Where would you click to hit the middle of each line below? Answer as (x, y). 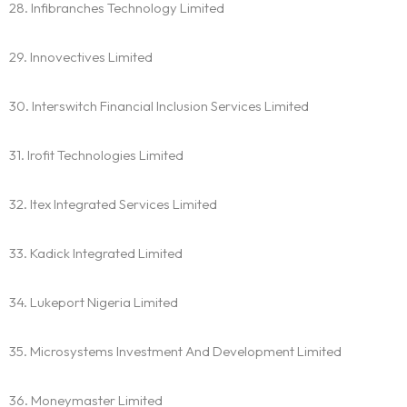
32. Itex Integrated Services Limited (113, 204)
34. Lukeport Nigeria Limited (94, 303)
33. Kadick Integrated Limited (96, 253)
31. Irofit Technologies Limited (96, 155)
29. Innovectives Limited (81, 57)
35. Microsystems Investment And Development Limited (175, 352)
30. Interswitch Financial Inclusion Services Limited (159, 106)
